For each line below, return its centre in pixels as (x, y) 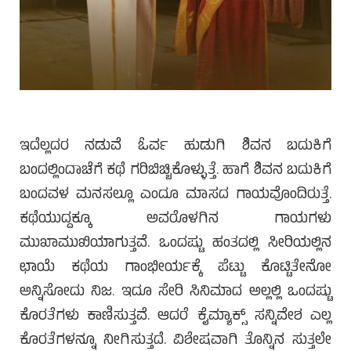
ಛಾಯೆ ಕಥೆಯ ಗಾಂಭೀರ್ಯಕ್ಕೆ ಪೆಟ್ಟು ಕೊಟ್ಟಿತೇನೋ (175, 269)
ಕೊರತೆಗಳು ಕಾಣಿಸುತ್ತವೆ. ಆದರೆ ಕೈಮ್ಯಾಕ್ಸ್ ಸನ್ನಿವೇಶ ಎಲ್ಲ (175, 317)
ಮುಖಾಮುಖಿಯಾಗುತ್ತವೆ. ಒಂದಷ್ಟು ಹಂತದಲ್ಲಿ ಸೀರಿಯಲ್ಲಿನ (175, 244)
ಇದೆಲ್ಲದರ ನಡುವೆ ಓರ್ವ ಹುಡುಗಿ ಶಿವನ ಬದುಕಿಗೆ (175, 147)
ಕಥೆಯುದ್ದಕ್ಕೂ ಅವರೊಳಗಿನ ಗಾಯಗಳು (175, 220)
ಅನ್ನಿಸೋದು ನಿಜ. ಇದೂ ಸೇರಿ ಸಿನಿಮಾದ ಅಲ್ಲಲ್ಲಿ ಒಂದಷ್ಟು (175, 293)
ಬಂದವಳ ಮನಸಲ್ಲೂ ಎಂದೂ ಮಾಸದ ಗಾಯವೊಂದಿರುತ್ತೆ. (175, 196)
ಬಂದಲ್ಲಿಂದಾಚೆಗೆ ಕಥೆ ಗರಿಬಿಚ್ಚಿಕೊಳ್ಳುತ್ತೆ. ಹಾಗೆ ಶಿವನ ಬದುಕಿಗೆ (175, 172)
